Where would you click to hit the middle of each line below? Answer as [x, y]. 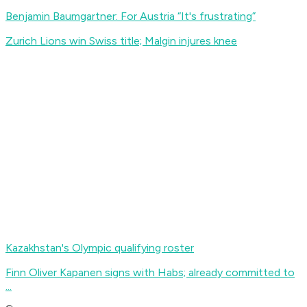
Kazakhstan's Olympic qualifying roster [100, 248]
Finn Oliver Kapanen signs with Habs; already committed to [150, 273]
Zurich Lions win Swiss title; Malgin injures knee [121, 41]
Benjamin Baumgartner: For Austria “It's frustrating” [131, 16]
